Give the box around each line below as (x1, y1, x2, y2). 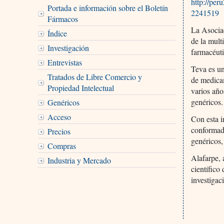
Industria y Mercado (47, 154, 111, 165)
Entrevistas (47, 56, 82, 67)
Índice (47, 27, 67, 38)
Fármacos (47, 13, 78, 24)
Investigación (47, 42, 89, 53)
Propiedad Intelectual (47, 82, 114, 93)
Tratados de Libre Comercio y (47, 71, 142, 82)
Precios (47, 125, 70, 136)
